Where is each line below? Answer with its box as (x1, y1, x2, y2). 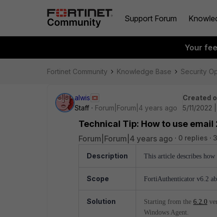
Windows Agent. (144, 209, 189, 216)
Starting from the (144, 198, 193, 205)
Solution (87, 197, 116, 205)
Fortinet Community (47, 67, 108, 76)
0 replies (178, 134, 208, 142)
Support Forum (124, 13, 177, 23)
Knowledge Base (117, 67, 171, 76)
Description (87, 152, 128, 160)
